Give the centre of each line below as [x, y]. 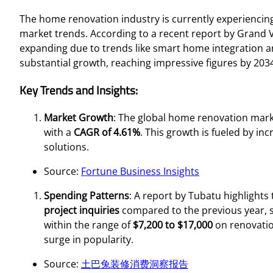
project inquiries [82, 210]
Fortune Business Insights [140, 171]
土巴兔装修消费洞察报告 [135, 264]
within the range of [88, 225]
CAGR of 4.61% [107, 132]
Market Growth [79, 117]
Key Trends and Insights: [79, 90]
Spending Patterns [87, 195]
